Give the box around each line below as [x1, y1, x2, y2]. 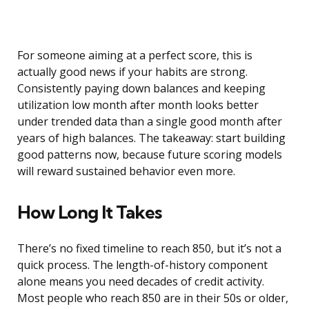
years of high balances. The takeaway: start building [17, 130, 286, 146]
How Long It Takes [17, 201, 161, 224]
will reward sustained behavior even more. [17, 163, 235, 179]
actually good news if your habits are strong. [17, 64, 248, 80]
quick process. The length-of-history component [17, 257, 268, 273]
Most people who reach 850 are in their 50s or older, [17, 290, 288, 306]
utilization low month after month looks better [17, 97, 259, 113]
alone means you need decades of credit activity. [17, 274, 264, 290]
